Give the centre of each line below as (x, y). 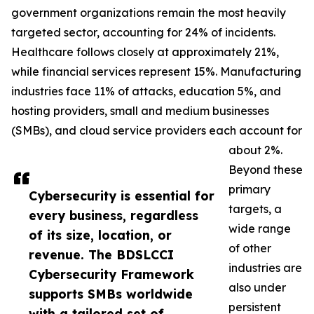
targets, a (255, 209)
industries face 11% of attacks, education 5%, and (146, 91)
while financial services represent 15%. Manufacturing (156, 72)
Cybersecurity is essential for (122, 196)
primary (250, 190)
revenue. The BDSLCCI (101, 255)
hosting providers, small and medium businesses (140, 111)
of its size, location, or (100, 235)
